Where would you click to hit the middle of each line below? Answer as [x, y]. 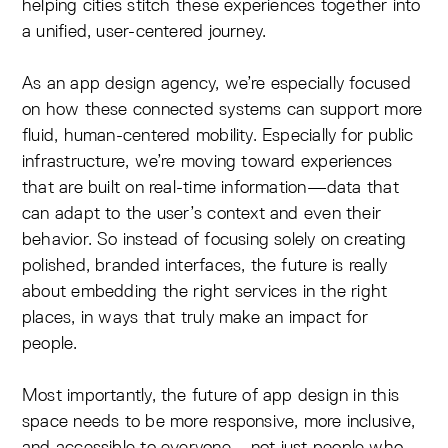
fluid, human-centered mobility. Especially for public [218, 135]
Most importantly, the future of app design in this [211, 395]
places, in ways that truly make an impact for [195, 317]
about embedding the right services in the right [205, 291]
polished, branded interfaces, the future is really [205, 265]
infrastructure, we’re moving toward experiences [207, 161]
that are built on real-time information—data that [210, 187]
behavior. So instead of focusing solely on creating [214, 239]
